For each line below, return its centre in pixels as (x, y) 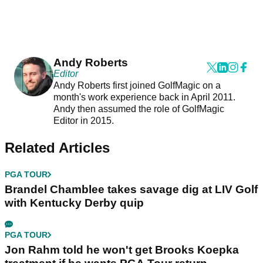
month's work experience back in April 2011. (144, 97)
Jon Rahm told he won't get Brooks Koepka (122, 250)
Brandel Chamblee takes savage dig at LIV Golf (131, 190)
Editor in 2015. (85, 121)
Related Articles (57, 148)
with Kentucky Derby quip (74, 203)
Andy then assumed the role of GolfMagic (139, 109)
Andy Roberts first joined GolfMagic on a (137, 86)
